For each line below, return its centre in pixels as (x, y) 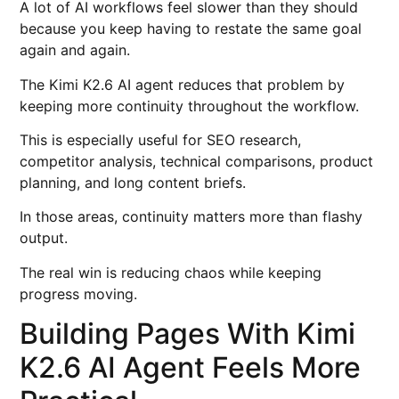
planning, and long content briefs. (133, 183)
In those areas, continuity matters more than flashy (191, 217)
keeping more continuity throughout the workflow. (190, 106)
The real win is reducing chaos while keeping (171, 272)
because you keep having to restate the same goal (191, 29)
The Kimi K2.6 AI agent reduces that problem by (183, 84)
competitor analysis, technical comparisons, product (197, 162)
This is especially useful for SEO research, (161, 140)
